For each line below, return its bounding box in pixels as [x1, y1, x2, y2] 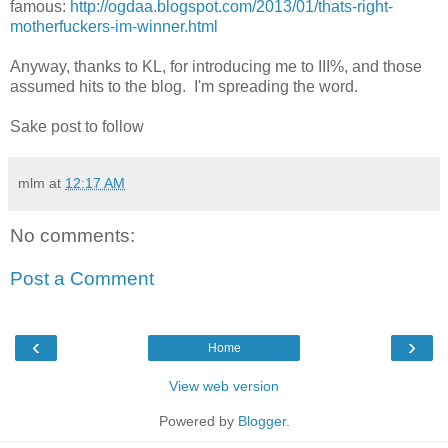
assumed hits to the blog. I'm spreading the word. [10, 77, 358, 95]
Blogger [237, 412, 286, 429]
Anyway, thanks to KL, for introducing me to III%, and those [10, 57, 422, 75]
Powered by [158, 412, 238, 429]
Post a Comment [10, 268, 154, 290]
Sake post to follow [10, 117, 144, 135]
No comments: [10, 224, 135, 246]
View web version [169, 377, 279, 394]
